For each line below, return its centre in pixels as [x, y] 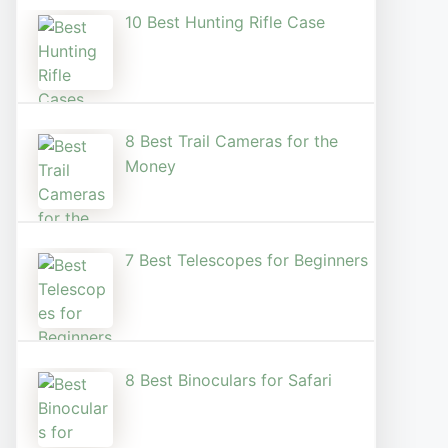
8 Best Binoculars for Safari [228, 379]
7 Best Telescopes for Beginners [246, 260]
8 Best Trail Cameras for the [231, 141]
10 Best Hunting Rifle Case [225, 21]
